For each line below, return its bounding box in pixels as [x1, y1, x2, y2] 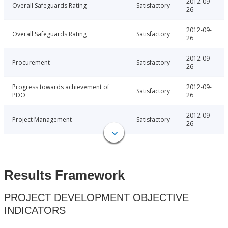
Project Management [12, 115, 72, 124]
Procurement [12, 58, 50, 67]
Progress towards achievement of [12, 82, 109, 92]
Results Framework [4, 167, 125, 183]
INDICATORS [4, 205, 66, 216]
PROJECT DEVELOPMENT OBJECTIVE [4, 192, 189, 204]
